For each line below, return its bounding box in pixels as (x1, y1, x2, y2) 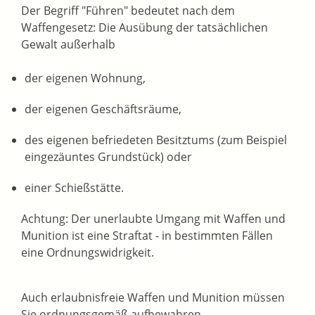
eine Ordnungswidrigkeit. (21, 245, 154, 261)
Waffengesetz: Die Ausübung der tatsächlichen (21, 20, 268, 36)
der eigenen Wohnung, (25, 70, 146, 86)
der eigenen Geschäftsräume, (25, 101, 181, 117)
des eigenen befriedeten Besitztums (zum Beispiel (25, 132, 287, 148)
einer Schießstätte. (25, 180, 124, 196)
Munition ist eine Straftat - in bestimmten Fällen (21, 228, 273, 244)
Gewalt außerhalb (21, 37, 115, 53)
